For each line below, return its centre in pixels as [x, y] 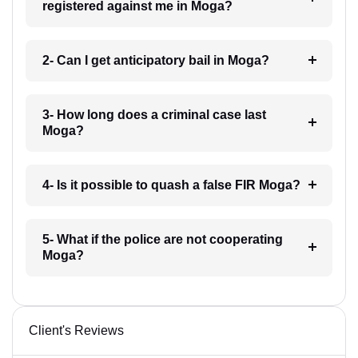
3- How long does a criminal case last [154, 114]
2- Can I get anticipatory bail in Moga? [155, 60]
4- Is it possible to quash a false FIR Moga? [171, 185]
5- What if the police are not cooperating [162, 239]
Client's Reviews [76, 330]
